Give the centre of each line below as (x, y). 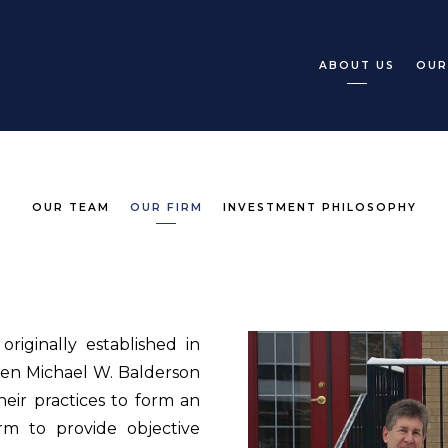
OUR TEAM (70, 207)
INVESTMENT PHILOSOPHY (319, 207)
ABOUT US (356, 65)
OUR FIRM (166, 207)
